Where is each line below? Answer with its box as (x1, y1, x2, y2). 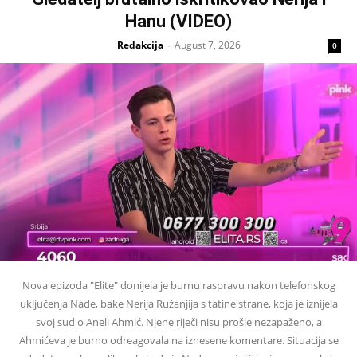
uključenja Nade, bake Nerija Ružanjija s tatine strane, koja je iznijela (19, 296, 338, 311)
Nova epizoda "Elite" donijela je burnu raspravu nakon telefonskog (22, 277, 335, 292)
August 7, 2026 (174, 38, 241, 53)
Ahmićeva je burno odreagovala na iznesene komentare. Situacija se (18, 332, 339, 347)
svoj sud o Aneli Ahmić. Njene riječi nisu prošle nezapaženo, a (35, 314, 322, 329)
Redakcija (116, 38, 163, 53)
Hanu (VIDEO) (125, 11, 232, 32)
